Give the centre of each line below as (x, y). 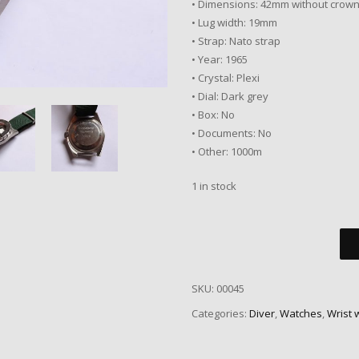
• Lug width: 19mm (234, 23)
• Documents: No (232, 133)
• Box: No (213, 115)
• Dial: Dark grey (230, 97)
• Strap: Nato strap (236, 41)
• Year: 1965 (220, 60)
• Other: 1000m (227, 152)
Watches (301, 314)
